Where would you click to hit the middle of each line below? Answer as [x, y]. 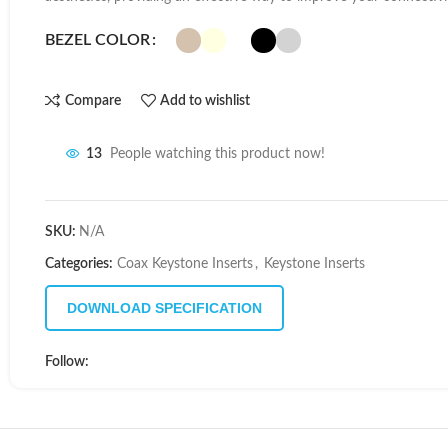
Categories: [79, 264]
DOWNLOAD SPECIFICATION [164, 308]
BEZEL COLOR [97, 40]
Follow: [67, 362]
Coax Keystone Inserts [185, 264]
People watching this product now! [217, 154]
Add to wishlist [205, 100]
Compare [92, 100]
